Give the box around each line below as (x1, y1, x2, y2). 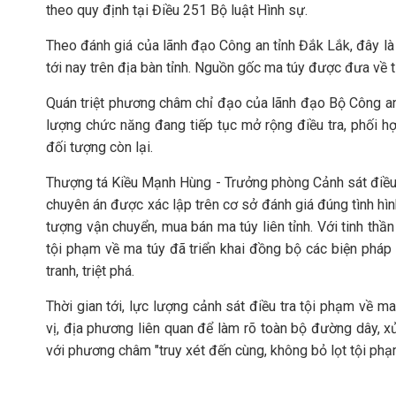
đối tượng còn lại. (46, 139, 153, 156)
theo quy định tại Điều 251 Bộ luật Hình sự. (46, 2, 308, 19)
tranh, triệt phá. (46, 263, 134, 279)
